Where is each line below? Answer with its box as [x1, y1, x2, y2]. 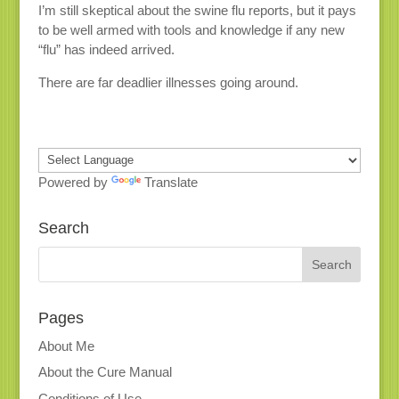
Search [37, 218, 89, 237]
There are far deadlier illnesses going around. [37, 74, 298, 90]
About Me [37, 338, 94, 354]
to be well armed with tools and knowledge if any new [37, 21, 345, 37]
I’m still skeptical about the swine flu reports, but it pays [37, 2, 356, 18]
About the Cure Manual [37, 364, 172, 380]
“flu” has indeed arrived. [37, 41, 175, 57]
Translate [143, 174, 198, 190]
